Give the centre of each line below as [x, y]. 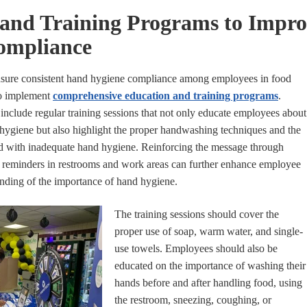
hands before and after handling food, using [208, 282]
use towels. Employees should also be [196, 248]
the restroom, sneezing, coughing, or [193, 299]
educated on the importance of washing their [210, 265]
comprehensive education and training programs [165, 95]
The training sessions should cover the [197, 214]
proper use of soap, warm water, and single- [209, 231]
